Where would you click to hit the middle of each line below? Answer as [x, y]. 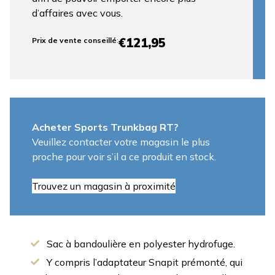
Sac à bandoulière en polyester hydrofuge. [141, 243]
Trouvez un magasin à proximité [104, 186]
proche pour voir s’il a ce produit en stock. [124, 156]
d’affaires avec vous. [77, 13]
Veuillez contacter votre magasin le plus [121, 141]
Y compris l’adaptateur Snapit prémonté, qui [145, 262]
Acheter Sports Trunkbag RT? [105, 127]
